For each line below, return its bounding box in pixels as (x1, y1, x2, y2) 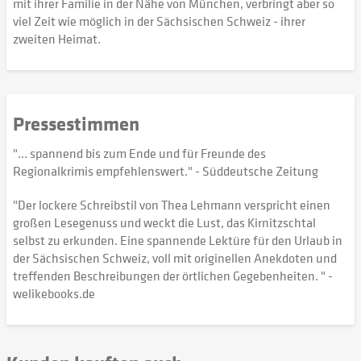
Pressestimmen (13, 110, 139, 136)
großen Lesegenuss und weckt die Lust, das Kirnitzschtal (13, 214, 316, 231)
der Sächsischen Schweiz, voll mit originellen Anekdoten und (13, 249, 337, 267)
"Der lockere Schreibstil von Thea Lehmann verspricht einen (13, 196, 330, 214)
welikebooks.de (13, 284, 95, 302)
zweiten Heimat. (13, 30, 101, 48)
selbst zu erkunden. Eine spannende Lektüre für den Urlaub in (13, 231, 342, 249)
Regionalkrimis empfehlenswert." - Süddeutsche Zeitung (13, 162, 318, 180)
